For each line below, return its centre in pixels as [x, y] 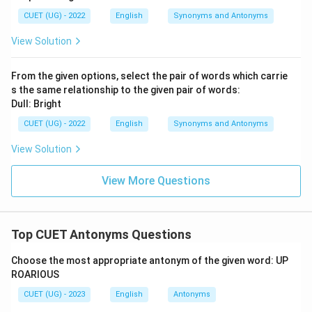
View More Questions [156, 181]
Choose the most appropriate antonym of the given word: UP [150, 260]
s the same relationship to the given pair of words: [126, 90]
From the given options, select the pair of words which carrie [149, 76]
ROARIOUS [35, 274]
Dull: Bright [36, 104]
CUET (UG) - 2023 [54, 294]
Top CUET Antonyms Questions [101, 234]
